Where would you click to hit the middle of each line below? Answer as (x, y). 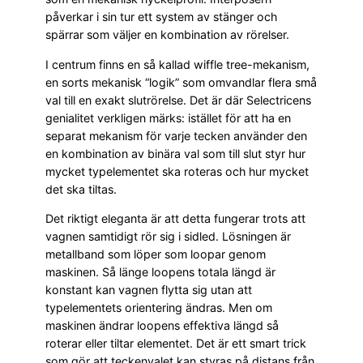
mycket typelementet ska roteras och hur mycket (177, 171)
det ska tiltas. (81, 189)
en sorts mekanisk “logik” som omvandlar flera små (181, 82)
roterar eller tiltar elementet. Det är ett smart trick (176, 343)
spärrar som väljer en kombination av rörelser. (167, 35)
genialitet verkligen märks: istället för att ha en (168, 117)
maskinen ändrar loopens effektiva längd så (162, 325)
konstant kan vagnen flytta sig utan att (149, 290)
